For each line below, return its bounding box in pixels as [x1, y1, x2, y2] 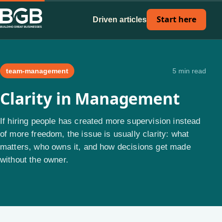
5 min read [172, 67, 206, 75]
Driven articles [93, 15, 147, 24]
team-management [6, 67, 68, 75]
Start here [157, 14, 196, 25]
